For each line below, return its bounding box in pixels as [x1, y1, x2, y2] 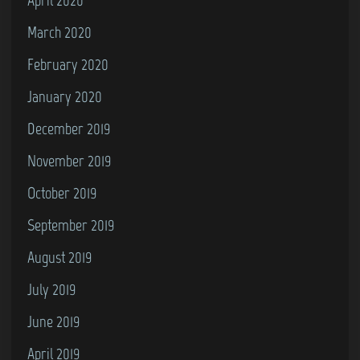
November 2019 [27, 150, 112, 170]
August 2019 [27, 247, 92, 267]
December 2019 [27, 118, 111, 138]
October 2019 [27, 182, 97, 202]
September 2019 [27, 215, 115, 235]
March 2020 [27, 22, 92, 42]
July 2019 [27, 279, 76, 299]
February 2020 [27, 54, 108, 74]
